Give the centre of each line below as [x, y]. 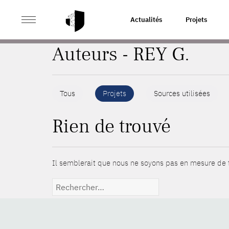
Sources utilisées [182, 93]
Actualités [146, 20]
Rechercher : [74, 183]
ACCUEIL [66, 19]
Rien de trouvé [111, 127]
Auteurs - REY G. [121, 54]
